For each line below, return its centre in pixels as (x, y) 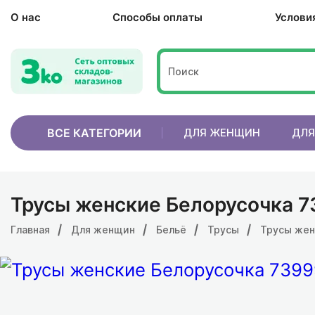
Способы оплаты (158, 17)
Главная (30, 230)
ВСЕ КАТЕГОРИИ (94, 133)
